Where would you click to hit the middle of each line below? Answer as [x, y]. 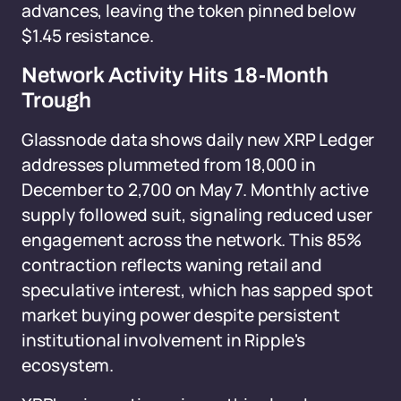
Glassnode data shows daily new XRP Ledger [198, 140]
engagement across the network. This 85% [192, 240]
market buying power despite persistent [181, 315]
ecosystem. [68, 365]
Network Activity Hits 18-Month [175, 75]
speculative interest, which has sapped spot [197, 290]
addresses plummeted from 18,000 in [169, 165]
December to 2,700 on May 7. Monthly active [195, 190]
